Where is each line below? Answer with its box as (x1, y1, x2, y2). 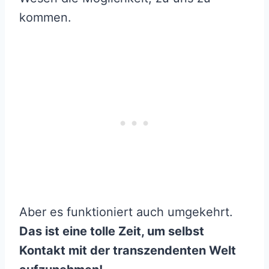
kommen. (19, 10, 71, 25)
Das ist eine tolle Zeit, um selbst (19, 224, 204, 239)
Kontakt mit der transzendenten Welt (19, 243, 236, 258)
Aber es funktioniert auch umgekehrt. (19, 205, 233, 220)
